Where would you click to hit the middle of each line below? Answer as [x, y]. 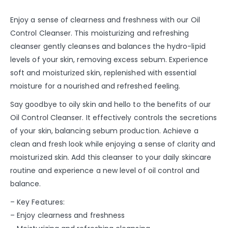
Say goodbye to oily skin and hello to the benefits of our [110, 104]
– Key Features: [38, 202]
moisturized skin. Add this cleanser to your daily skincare [111, 157]
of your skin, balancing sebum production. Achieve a [104, 131]
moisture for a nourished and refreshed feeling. [95, 86]
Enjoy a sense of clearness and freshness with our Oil [105, 20]
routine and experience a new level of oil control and [105, 170]
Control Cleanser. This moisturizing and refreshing [100, 33]
